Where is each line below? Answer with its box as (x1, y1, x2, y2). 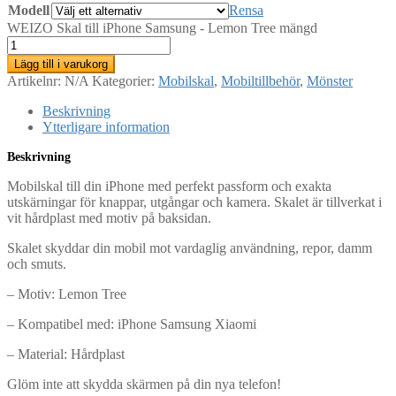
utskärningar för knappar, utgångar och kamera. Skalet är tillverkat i (7, 194, 382, 209)
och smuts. (7, 255, 66, 271)
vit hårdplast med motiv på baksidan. (7, 209, 211, 225)
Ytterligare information (42, 118, 170, 134)
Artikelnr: (7, 72, 65, 88)
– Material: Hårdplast (7, 346, 125, 362)
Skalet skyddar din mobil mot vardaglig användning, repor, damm (7, 240, 372, 255)
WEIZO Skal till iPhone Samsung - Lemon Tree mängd (7, 19, 317, 35)
